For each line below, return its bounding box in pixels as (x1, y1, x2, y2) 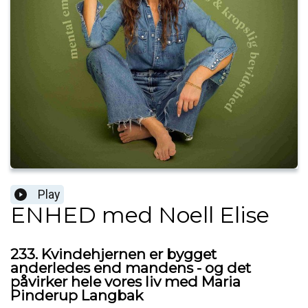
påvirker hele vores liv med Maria (10, 273, 241, 291)
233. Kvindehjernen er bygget (10, 245, 217, 263)
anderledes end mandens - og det (10, 259, 251, 277)
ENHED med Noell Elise (10, 201, 269, 229)
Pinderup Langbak (10, 287, 143, 305)
